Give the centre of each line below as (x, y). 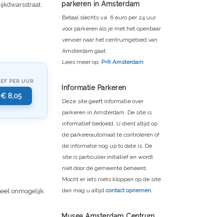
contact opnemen (128, 190)
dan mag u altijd (84, 190)
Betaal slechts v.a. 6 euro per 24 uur (109, 17)
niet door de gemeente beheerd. (105, 168)
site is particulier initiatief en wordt (108, 157)
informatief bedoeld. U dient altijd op (110, 123)
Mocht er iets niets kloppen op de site (111, 179)
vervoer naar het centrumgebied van (110, 39)
